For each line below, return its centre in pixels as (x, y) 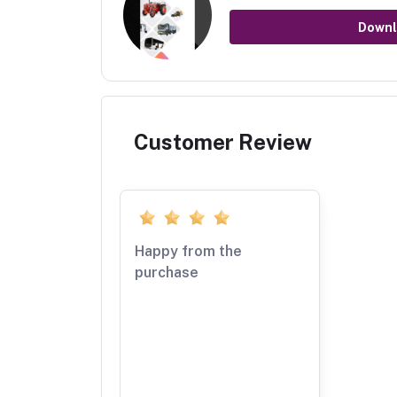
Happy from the (188, 252)
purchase (167, 273)
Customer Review (223, 141)
